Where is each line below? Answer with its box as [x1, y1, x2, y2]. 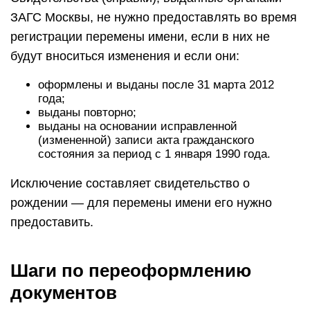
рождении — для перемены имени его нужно [10, 196, 272, 210]
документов [10, 282, 117, 303]
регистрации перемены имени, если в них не [10, 30, 270, 44]
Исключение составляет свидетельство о [10, 176, 250, 190]
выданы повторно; [38, 106, 136, 119]
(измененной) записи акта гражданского [38, 134, 254, 147]
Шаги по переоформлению [10, 260, 251, 281]
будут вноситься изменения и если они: [10, 49, 239, 63]
